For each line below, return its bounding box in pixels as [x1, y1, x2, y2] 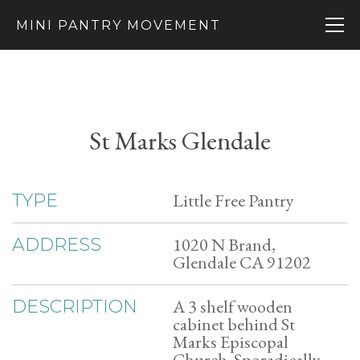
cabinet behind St [173, 313, 295, 336]
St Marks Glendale [89, 124, 271, 157]
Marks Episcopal [173, 330, 288, 354]
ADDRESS [12, 234, 101, 256]
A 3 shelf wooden [173, 295, 292, 318]
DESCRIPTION [12, 296, 137, 317]
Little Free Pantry [173, 189, 294, 212]
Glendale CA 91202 [173, 251, 311, 274]
